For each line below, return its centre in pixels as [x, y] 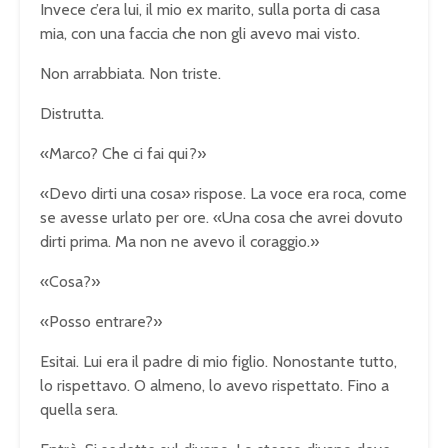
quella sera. [79, 409]
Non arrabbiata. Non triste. [130, 73]
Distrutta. [72, 113]
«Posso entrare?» [101, 321]
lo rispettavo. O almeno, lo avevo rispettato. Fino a [214, 385]
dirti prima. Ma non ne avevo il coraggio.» [179, 241]
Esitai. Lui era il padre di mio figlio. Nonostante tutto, [218, 361]
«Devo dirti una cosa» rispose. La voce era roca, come [223, 193]
